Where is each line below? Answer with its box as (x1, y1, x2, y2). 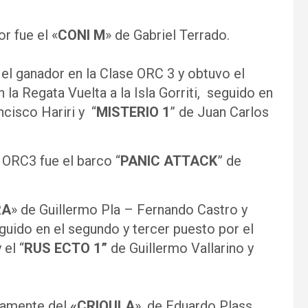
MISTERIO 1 (96, 104, 170, 120)
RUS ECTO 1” (24, 240, 111, 256)
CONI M (58, 27, 105, 43)
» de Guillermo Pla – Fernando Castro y (11, 201, 247, 218)
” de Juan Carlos (170, 104, 269, 120)
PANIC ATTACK (120, 153, 217, 169)
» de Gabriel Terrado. (105, 27, 230, 43)
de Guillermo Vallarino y (111, 240, 254, 256)
